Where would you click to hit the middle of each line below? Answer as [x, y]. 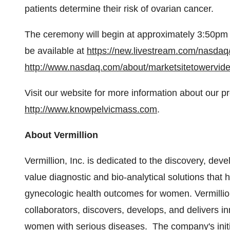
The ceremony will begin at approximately [111, 34]
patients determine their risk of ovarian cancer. [124, 9]
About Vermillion [61, 135]
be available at [56, 51]
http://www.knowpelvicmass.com [91, 109]
